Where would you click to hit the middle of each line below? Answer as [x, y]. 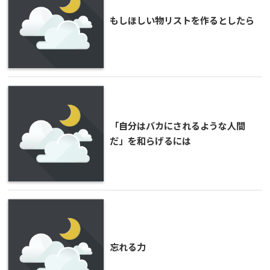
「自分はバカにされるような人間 [177, 125]
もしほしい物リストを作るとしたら [182, 20]
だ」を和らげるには [150, 140]
